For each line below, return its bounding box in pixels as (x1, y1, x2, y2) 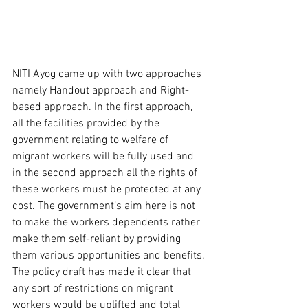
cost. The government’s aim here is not (12, 199, 198, 213)
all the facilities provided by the (12, 116, 162, 131)
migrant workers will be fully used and (12, 149, 197, 164)
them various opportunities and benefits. (12, 248, 208, 263)
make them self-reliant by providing (12, 232, 184, 246)
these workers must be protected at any (12, 182, 203, 197)
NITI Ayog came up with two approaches (12, 67, 204, 81)
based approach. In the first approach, (12, 100, 195, 114)
